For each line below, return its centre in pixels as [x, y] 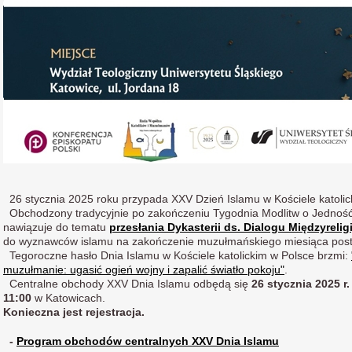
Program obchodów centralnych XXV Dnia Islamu [148, 341]
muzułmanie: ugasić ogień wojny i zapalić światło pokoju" [144, 269]
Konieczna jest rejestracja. [74, 312]
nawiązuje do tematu [56, 227]
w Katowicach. [68, 298]
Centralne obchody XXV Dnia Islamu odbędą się [127, 284]
